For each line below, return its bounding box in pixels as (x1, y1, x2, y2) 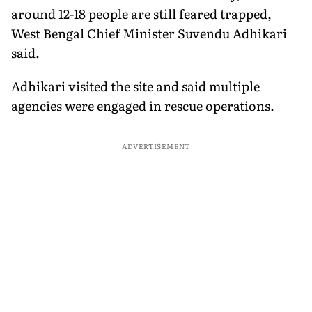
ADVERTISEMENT (121, 140, 191, 151)
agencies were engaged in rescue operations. (11, 95, 274, 115)
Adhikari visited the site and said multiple (11, 76, 260, 95)
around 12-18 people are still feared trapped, (11, 3, 272, 23)
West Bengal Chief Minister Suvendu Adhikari (11, 23, 287, 42)
